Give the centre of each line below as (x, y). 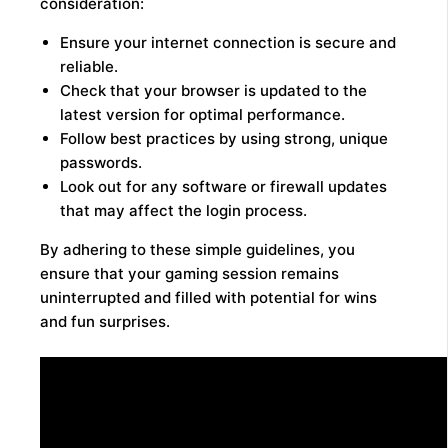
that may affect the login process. (184, 211)
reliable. (89, 67)
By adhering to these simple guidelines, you (198, 250)
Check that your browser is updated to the (214, 91)
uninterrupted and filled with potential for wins (209, 298)
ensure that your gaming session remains (190, 274)
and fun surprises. (105, 322)
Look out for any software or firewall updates (224, 187)
